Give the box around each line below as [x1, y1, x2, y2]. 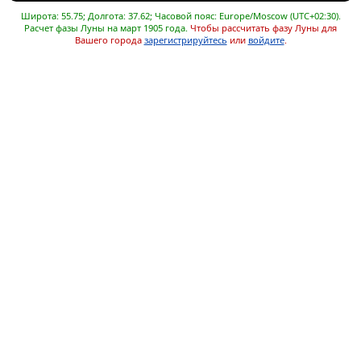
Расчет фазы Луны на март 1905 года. [24, 22, 188, 35]
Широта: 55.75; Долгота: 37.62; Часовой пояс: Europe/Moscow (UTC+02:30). [20, 10, 341, 23]
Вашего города [74, 34, 144, 47]
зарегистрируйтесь [143, 34, 227, 47]
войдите [247, 34, 284, 47]
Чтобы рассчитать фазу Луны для [190, 22, 337, 35]
